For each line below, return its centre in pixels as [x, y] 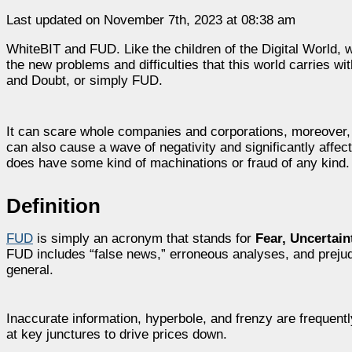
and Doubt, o [44, 80]
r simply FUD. [122, 80]
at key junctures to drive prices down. [117, 334]
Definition [53, 205]
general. [30, 269]
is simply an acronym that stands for [144, 238]
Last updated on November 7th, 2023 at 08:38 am [151, 20]
